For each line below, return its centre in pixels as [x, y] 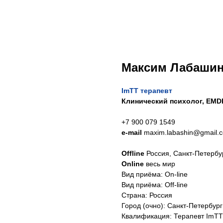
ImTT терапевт [147, 91]
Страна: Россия [147, 195]
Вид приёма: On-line [155, 174]
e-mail [133, 132]
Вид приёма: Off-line [155, 185]
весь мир [161, 164]
